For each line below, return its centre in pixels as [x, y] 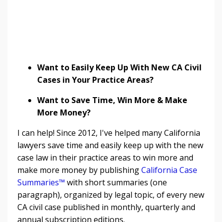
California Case [169, 170]
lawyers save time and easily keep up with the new [110, 145]
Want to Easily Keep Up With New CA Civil [119, 67]
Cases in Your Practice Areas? [95, 80]
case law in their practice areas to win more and [105, 157]
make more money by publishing [79, 170]
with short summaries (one [116, 182]
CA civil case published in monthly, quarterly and [106, 207]
